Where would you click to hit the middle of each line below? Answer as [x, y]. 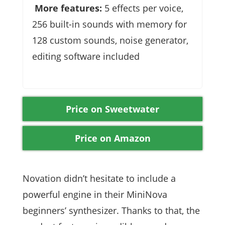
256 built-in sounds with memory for [109, 24]
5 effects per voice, [143, 8]
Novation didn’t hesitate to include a [99, 179]
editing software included [86, 57]
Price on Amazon [113, 138]
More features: [67, 8]
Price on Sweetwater [113, 109]
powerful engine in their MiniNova [95, 195]
